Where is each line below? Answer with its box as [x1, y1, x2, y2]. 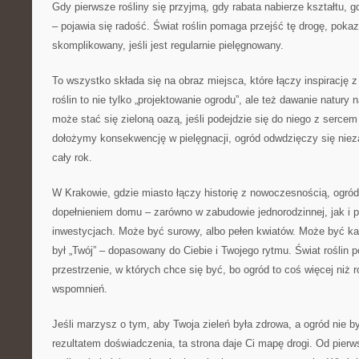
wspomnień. [52, 283, 107, 295]
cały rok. [52, 151, 92, 163]
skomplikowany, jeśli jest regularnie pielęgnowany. [52, 39, 284, 51]
